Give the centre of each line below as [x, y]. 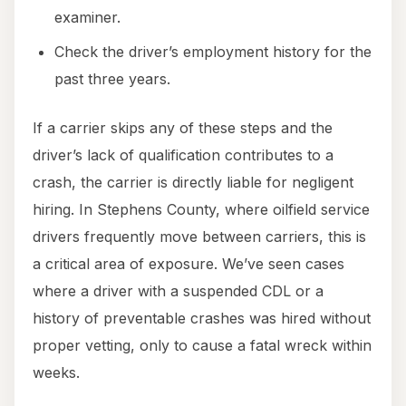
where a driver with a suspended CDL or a [178, 291]
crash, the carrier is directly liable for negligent [193, 183]
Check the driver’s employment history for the [213, 52]
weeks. [56, 373]
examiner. [87, 18]
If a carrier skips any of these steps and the [183, 128]
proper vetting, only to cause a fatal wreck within [202, 346]
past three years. [112, 79]
